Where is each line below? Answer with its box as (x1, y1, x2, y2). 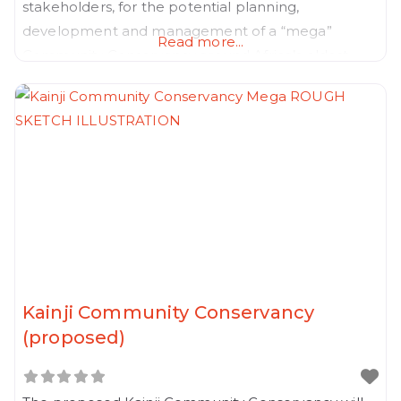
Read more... (157, 32, 244, 50)
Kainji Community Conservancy (22, 301, 315, 323)
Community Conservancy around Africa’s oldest (22, 46, 349, 64)
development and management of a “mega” (22, 21, 332, 39)
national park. (22, 70, 124, 88)
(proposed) (22, 326, 126, 348)
